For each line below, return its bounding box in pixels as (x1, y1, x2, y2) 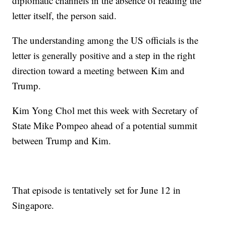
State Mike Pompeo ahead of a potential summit (12, 119, 198, 132)
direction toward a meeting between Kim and (12, 64, 185, 77)
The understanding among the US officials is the (12, 34, 199, 47)
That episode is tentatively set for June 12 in (12, 184, 181, 197)
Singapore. (12, 199, 54, 212)
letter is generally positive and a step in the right (12, 49, 196, 62)
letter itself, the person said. (12, 9, 117, 22)
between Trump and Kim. (12, 134, 111, 147)
